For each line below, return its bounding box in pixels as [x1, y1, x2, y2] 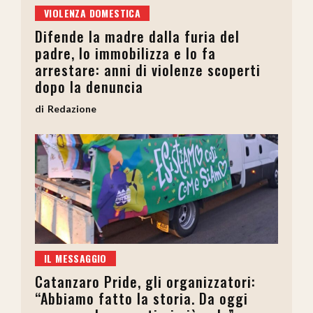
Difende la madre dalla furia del [35, 26, 240, 48]
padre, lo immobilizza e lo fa [35, 43, 216, 64]
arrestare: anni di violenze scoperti [35, 59, 261, 81]
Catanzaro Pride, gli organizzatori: [35, 270, 256, 292]
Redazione [48, 103, 96, 115]
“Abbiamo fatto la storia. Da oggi [35, 287, 248, 309]
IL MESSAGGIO [44, 250, 107, 265]
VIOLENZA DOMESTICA [44, 6, 141, 21]
